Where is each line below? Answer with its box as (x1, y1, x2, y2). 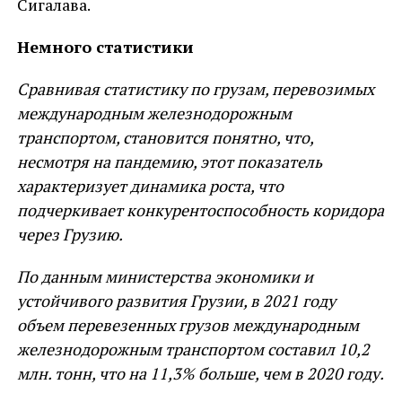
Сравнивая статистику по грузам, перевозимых (16, 78, 374, 100)
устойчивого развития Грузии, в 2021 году (16, 290, 336, 311)
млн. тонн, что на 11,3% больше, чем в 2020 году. (16, 363, 384, 384)
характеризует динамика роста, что (16, 175, 284, 197)
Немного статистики (16, 36, 194, 57)
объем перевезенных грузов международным (16, 314, 359, 336)
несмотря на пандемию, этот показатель (16, 151, 322, 172)
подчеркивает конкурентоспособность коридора (16, 199, 384, 221)
